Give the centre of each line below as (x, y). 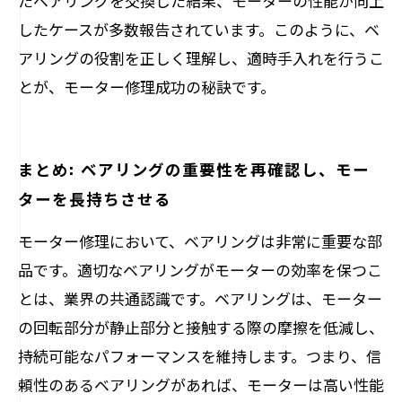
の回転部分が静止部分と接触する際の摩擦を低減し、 (201, 327)
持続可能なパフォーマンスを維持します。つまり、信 (200, 356)
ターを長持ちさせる (95, 198)
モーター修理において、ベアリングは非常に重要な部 (200, 241)
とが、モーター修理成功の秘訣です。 (147, 87)
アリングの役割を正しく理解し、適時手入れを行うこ (201, 58)
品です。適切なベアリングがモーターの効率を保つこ (200, 270)
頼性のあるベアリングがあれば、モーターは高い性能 (201, 385)
